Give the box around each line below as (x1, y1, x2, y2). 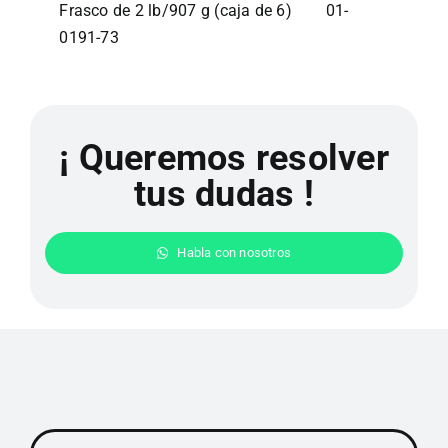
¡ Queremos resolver (59, 137, 389, 180)
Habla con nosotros (177, 245, 291, 261)
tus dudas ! (134, 173, 314, 216)
